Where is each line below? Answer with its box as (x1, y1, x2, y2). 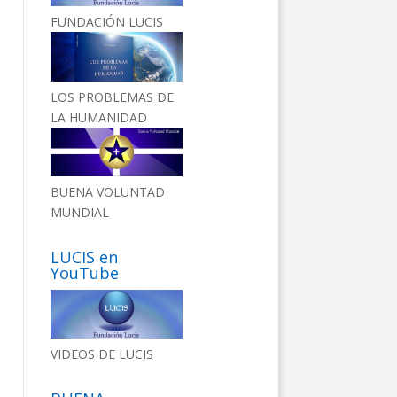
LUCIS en (50, 246, 118, 269)
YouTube (50, 262, 119, 284)
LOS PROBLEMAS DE (50, 88, 174, 105)
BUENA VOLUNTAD (50, 183, 165, 201)
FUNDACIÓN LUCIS (50, 13, 163, 31)
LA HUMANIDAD (50, 108, 147, 126)
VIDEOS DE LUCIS (50, 346, 153, 363)
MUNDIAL (50, 204, 109, 222)
